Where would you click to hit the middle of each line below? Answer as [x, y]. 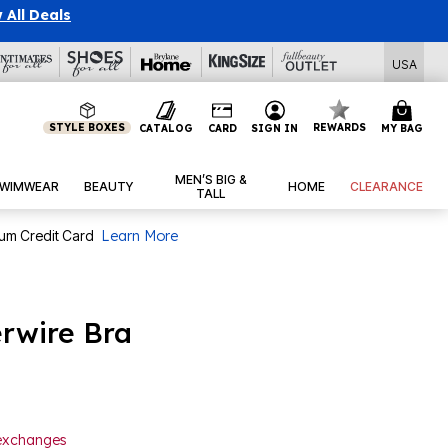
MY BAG [401, 128]
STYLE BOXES [87, 127]
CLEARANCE [387, 187]
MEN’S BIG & [210, 180]
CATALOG [165, 128]
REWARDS [340, 127]
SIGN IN [275, 128]
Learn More [139, 236]
